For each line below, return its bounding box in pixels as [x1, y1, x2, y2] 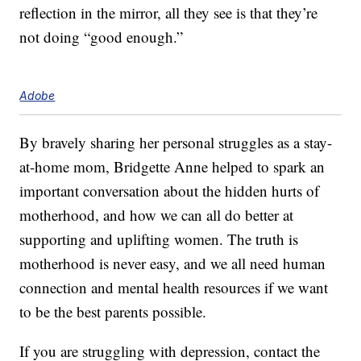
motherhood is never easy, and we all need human [19, 253, 326, 274]
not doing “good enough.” [19, 27, 184, 48]
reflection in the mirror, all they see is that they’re [19, 2, 318, 23]
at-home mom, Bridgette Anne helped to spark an [19, 156, 326, 177]
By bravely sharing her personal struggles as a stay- [19, 132, 333, 153]
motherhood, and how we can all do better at [19, 205, 294, 226]
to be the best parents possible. [19, 301, 207, 322]
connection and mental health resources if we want [19, 277, 329, 298]
